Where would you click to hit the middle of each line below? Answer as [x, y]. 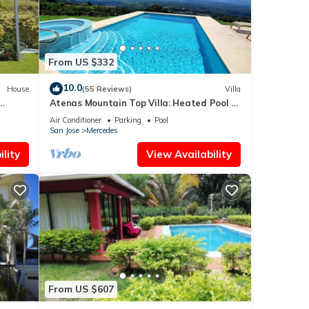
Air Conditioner [75, 120]
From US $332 [81, 62]
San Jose [64, 131]
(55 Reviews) [107, 89]
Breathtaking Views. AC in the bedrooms [140, 116]
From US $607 [81, 289]
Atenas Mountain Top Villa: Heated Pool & [144, 103]
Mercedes [102, 131]
